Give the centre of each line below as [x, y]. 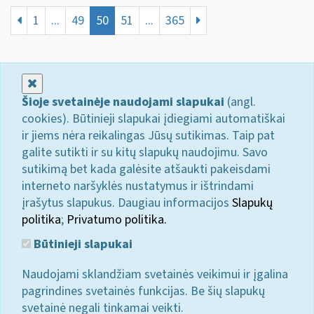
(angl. [240, 102]
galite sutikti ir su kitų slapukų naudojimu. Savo [145, 152]
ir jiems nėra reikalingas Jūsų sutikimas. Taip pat [148, 135]
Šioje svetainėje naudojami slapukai [123, 102]
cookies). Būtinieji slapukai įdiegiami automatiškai [153, 118]
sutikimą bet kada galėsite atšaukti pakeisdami [146, 169]
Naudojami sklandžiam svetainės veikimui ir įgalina [155, 274]
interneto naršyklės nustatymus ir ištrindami [138, 186]
